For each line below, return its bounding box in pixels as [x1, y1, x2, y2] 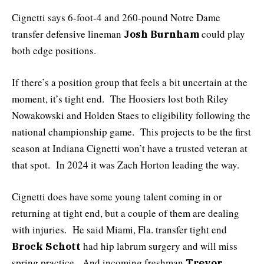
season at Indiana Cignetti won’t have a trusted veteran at [12, 141, 247, 155]
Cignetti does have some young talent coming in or [12, 189, 222, 203]
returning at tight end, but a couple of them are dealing [12, 206, 239, 220]
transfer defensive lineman [12, 27, 124, 41]
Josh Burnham [124, 27, 199, 41]
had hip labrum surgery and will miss [81, 239, 237, 253]
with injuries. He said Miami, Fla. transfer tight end [12, 222, 227, 236]
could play [199, 27, 245, 41]
